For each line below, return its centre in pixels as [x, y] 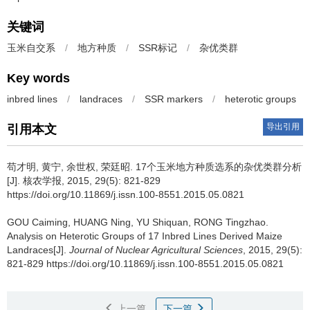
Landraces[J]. [38, 250]
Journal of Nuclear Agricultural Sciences [156, 250]
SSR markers [174, 99]
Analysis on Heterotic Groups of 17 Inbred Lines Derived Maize [145, 236]
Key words [38, 78]
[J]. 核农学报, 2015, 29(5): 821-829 [84, 181]
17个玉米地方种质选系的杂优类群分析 [219, 167]
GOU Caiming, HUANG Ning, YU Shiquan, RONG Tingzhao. [138, 222]
